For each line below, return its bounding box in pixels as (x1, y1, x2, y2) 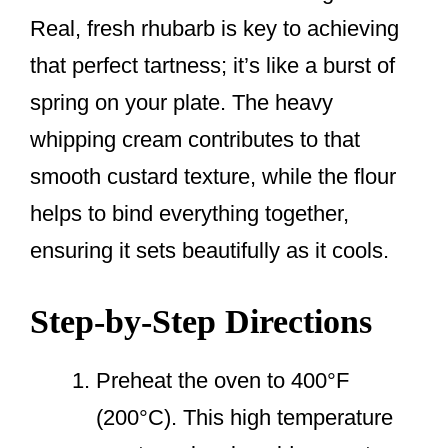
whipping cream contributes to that (30, 127, 360, 153)
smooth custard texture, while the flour (30, 164, 396, 190)
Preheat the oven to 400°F (96, 368, 349, 394)
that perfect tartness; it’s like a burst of (30, 53, 395, 79)
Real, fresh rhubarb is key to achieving (30, 16, 399, 42)
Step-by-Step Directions (30, 303, 372, 341)
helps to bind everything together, (30, 201, 349, 227)
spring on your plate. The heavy (30, 90, 333, 116)
